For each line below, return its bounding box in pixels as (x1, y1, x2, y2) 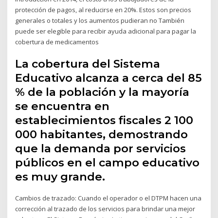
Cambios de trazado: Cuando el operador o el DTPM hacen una (15, 194, 202, 203)
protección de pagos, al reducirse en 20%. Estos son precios (15, 5, 192, 14)
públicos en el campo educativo (15, 156, 200, 170)
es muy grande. (15, 170, 106, 184)
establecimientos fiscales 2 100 (15, 113, 194, 127)
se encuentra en (15, 99, 110, 113)
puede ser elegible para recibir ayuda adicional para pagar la (15, 26, 197, 36)
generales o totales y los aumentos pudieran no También (15, 16, 185, 25)
